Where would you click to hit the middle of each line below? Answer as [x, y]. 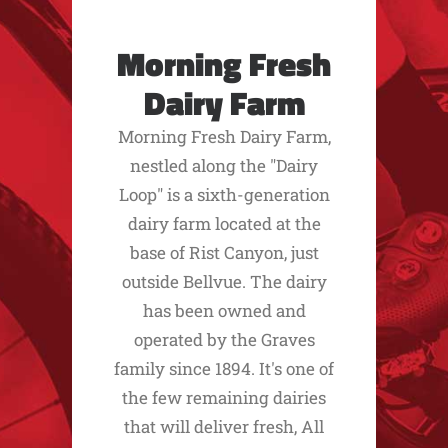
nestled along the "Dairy [224, 165]
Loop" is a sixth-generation [224, 194]
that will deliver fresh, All [224, 426]
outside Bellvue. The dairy [224, 281]
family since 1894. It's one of [224, 368]
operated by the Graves [224, 339]
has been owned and [224, 310]
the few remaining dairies [224, 397]
